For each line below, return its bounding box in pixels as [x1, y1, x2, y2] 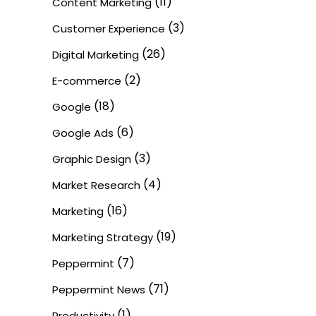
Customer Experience [52, 21, 165, 36]
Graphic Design [52, 152, 131, 166]
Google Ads [52, 126, 114, 140]
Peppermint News [52, 282, 145, 297]
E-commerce [52, 73, 121, 88]
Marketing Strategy [52, 230, 153, 245]
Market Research [52, 178, 140, 193]
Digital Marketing [52, 47, 139, 62]
